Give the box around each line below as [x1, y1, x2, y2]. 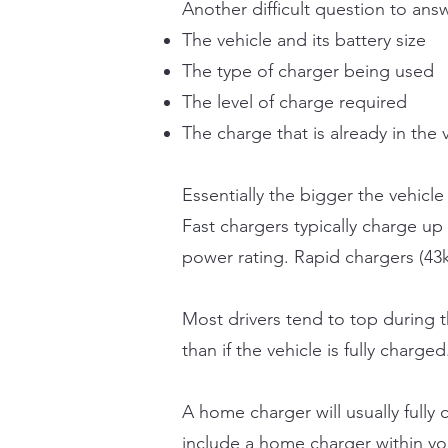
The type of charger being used [182, 60, 434, 82]
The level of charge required [182, 91, 407, 113]
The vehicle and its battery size [182, 29, 426, 51]
